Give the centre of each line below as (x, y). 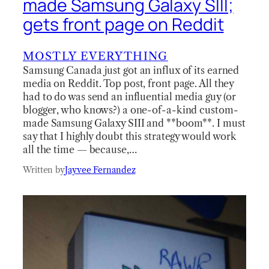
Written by (44, 170)
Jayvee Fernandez (100, 170)
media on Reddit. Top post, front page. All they (128, 83)
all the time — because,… (80, 149)
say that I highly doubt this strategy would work (130, 136)
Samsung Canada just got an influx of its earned (131, 70)
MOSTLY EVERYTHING (95, 56)
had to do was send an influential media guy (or (130, 96)
